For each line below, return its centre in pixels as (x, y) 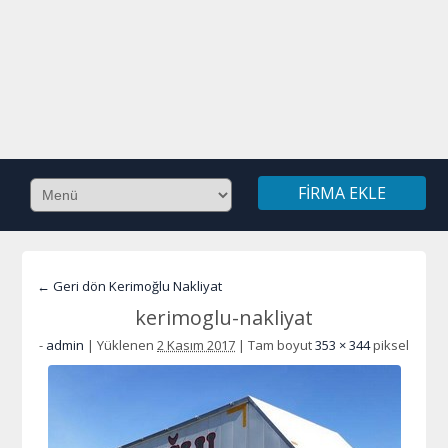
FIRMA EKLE (341, 193)
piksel (389, 345)
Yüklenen (125, 345)
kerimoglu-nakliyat (224, 317)
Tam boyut (280, 345)
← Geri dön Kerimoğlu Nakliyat (130, 286)
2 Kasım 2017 (196, 345)
